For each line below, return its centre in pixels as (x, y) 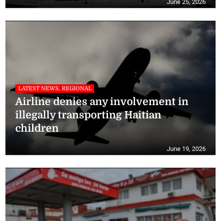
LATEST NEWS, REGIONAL (55, 88)
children (37, 129)
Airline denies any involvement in (102, 102)
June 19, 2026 (186, 149)
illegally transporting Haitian (89, 115)
